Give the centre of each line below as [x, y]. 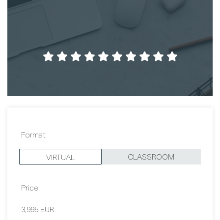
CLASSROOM [151, 134]
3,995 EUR [38, 186]
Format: [34, 111]
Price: [30, 165]
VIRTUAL [60, 134]
